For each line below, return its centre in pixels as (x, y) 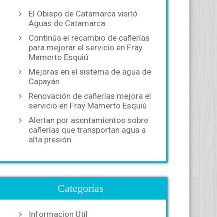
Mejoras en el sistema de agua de (90, 72)
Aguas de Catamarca (67, 23)
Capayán (44, 81)
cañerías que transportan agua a (87, 130)
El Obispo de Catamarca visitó (83, 14)
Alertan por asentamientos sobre (88, 120)
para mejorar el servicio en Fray (85, 47)
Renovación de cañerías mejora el (90, 96)
